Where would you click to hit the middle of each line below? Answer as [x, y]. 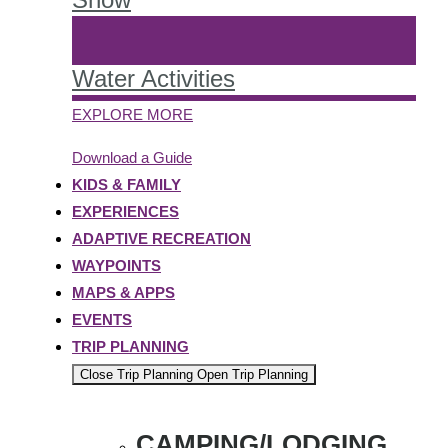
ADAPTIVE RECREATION [161, 238]
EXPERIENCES [125, 211]
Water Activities [153, 78]
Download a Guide [132, 157]
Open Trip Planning [252, 374]
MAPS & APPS [123, 292]
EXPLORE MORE [132, 114]
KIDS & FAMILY [126, 184]
